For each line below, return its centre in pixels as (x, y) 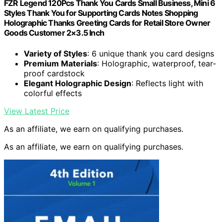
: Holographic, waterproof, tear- (157, 63)
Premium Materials (60, 63)
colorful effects (53, 93)
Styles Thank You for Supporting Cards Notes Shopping (101, 13)
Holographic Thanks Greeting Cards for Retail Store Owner (107, 23)
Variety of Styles (55, 53)
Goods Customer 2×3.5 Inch (54, 33)
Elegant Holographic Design (78, 83)
